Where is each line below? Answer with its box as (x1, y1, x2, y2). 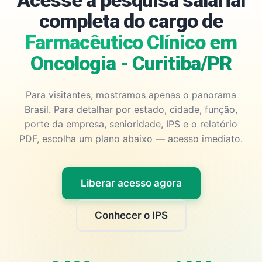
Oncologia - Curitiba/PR (30, 51, 232, 75)
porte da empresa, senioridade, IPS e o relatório (25, 118, 237, 130)
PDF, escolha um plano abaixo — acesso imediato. (19, 133, 243, 144)
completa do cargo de (39, 9, 223, 33)
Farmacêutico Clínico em (25, 30, 237, 54)
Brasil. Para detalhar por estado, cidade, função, (25, 104, 237, 115)
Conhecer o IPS (94, 209, 168, 221)
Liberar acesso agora (80, 177, 182, 189)
